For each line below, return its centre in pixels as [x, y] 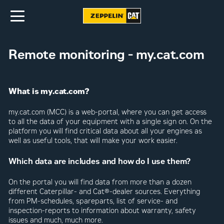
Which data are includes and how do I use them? [100, 161]
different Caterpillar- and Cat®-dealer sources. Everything [105, 191]
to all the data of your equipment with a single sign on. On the [110, 121]
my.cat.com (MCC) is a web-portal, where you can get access [108, 112]
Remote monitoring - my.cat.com [106, 54]
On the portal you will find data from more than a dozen [100, 182]
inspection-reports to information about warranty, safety [102, 210]
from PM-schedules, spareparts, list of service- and [93, 201]
